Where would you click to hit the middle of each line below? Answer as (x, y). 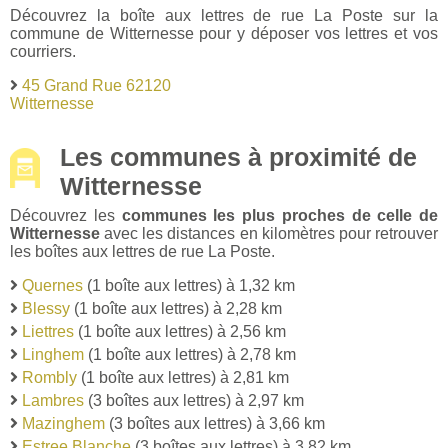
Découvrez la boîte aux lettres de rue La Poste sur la (224, 15)
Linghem (53, 354)
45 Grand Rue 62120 (96, 85)
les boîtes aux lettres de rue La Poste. (142, 251)
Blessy (46, 308)
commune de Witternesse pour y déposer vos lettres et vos (224, 33)
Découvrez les (66, 215)
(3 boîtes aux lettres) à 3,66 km (215, 423)
